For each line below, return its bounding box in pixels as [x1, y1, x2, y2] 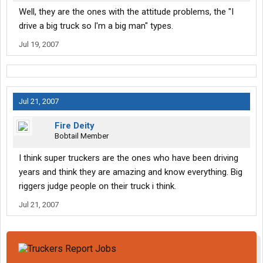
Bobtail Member [55, 131, 109, 141]
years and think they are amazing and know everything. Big [19, 167, 242, 178]
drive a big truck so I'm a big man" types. [19, 21, 173, 32]
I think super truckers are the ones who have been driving [19, 153, 238, 164]
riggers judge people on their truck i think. [19, 181, 176, 192]
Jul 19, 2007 [19, 40, 59, 49]
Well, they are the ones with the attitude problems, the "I [19, 6, 234, 18]
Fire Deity [55, 120, 95, 131]
